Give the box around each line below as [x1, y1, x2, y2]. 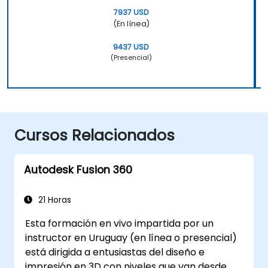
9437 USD [113, 41, 149, 52]
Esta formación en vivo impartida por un [25, 216, 214, 230]
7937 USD [113, 7, 149, 17]
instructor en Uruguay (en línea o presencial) [25, 230, 237, 245]
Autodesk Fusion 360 [24, 162, 132, 177]
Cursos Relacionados [14, 124, 175, 146]
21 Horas [36, 194, 71, 206]
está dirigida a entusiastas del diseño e [25, 245, 205, 259]
